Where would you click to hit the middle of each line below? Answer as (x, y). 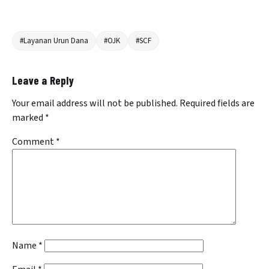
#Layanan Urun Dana (54, 41)
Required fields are (217, 104)
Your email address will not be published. (95, 104)
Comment (34, 142)
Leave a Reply (43, 80)
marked (29, 118)
